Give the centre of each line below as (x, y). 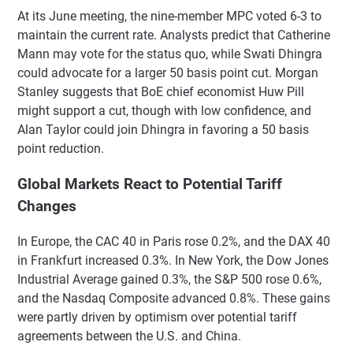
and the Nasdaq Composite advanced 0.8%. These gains (174, 298)
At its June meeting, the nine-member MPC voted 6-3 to (169, 17)
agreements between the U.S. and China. (129, 336)
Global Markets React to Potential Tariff (150, 185)
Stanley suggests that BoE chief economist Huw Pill (161, 92)
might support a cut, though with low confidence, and (164, 111)
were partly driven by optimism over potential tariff (157, 317)
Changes (47, 207)
